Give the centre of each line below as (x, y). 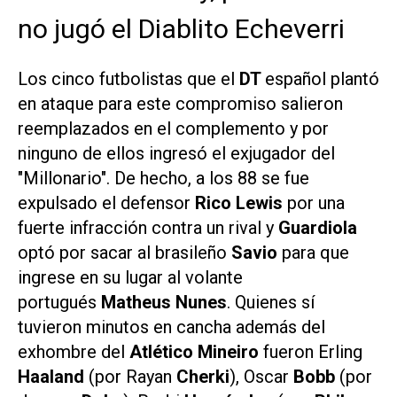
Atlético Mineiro (194, 352)
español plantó (322, 79)
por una (314, 203)
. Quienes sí (271, 303)
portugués (57, 303)
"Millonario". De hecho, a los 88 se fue (163, 179)
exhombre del (74, 352)
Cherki (203, 377)
